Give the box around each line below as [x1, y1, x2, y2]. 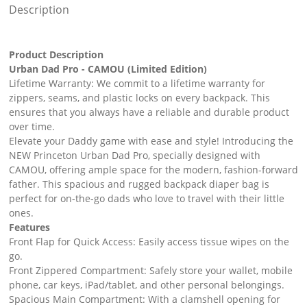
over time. [8, 120, 55, 134]
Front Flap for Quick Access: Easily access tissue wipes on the [8, 235, 289, 249]
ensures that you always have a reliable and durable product [8, 106, 289, 119]
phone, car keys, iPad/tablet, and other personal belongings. [8, 278, 284, 292]
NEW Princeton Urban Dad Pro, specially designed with [8, 149, 260, 162]
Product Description [8, 48, 103, 62]
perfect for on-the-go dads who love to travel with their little [8, 192, 284, 206]
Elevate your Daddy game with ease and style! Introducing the [8, 134, 293, 148]
